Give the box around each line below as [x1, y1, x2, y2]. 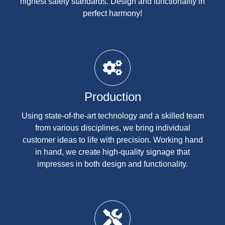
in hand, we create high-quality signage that [35, 147, 190, 156]
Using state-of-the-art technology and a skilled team [21, 111, 204, 120]
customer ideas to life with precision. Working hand [22, 135, 203, 144]
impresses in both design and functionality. [37, 159, 188, 168]
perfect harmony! [83, 9, 142, 18]
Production [84, 89, 141, 103]
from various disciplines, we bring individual [35, 123, 190, 132]
